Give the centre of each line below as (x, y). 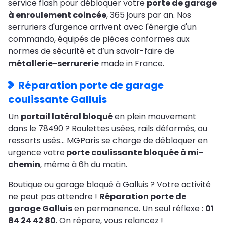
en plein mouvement (155, 117)
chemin (24, 165)
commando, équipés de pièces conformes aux (99, 39)
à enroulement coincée (57, 15)
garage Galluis (40, 209)
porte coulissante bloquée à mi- (134, 153)
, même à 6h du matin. (85, 165)
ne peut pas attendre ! (54, 197)
